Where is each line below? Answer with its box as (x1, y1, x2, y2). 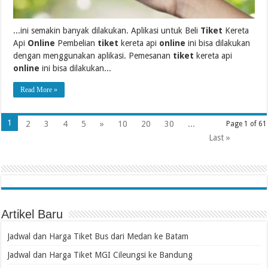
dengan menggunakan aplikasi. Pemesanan (13, 51, 173, 61)
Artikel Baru (1, 208, 63, 221)
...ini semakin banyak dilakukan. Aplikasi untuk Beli (13, 26, 201, 36)
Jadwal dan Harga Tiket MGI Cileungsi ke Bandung (7, 250, 193, 260)
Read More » (20, 86, 58, 95)
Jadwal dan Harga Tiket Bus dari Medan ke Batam (7, 232, 189, 242)
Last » (209, 133, 231, 143)
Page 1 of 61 (226, 120, 267, 129)
